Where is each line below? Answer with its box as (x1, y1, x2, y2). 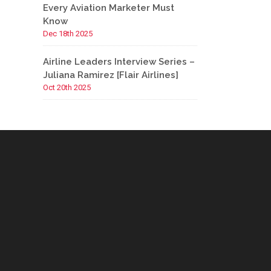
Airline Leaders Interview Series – (43, 56, 195, 67)
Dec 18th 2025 (43, 29, 93, 38)
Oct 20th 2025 (43, 83, 91, 92)
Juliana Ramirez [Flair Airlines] (43, 70, 178, 80)
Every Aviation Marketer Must (43, 2, 174, 13)
